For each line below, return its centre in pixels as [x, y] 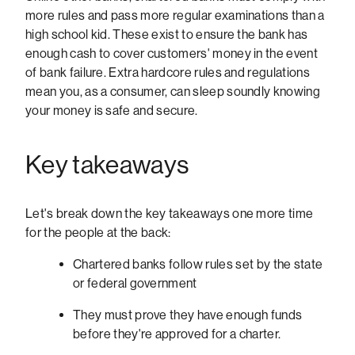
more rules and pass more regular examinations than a [175, 15]
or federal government [135, 284]
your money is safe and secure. [112, 110]
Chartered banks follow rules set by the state [198, 265]
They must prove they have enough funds [188, 315]
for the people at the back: [98, 233]
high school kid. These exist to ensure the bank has [167, 34]
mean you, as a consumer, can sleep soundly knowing [173, 91]
